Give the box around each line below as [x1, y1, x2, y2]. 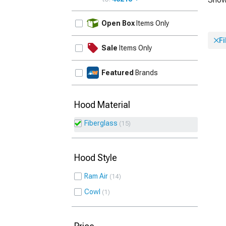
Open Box [101, 19, 135, 27]
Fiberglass [84, 119, 118, 127]
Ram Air [84, 172, 108, 180]
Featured [101, 69, 134, 77]
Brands [134, 69, 158, 77]
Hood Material [74, 99, 130, 110]
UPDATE [166, 13, 195, 22]
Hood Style [74, 152, 117, 163]
